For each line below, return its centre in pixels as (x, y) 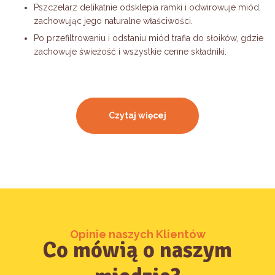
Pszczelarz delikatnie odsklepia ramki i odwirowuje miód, (147, 7)
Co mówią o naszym (137, 250)
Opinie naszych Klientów (137, 234)
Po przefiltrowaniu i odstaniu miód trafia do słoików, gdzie (149, 38)
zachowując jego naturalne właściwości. (113, 21)
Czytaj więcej (137, 115)
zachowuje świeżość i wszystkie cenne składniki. (130, 51)
